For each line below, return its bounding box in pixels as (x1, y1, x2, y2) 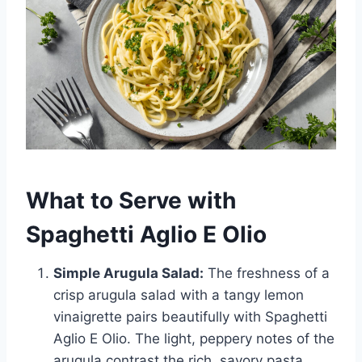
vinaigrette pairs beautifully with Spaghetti (53, 309, 327, 326)
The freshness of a (204, 265, 330, 282)
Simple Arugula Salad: (53, 265, 204, 282)
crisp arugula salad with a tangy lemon (53, 287, 304, 304)
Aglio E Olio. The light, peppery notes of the (53, 330, 335, 347)
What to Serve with (26, 187, 236, 215)
